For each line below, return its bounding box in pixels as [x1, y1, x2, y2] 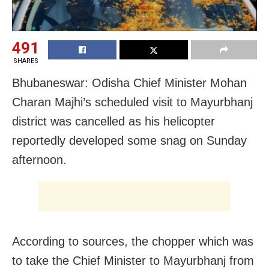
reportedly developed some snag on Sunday [12, 133, 247, 147]
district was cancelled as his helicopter [12, 114, 215, 128]
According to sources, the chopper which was [12, 234, 253, 248]
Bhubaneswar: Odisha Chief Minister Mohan [12, 76, 247, 89]
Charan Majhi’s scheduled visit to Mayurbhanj [12, 95, 253, 109]
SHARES [13, 56, 38, 65]
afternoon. [12, 153, 67, 166]
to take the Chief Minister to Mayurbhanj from [12, 253, 254, 267]
